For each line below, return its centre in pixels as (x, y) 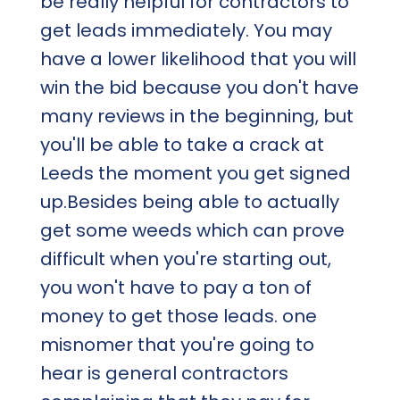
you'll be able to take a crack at (182, 144)
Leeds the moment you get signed (195, 173)
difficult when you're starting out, (185, 258)
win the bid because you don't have (199, 87)
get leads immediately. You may (186, 30)
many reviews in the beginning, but (196, 116)
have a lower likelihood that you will (198, 58)
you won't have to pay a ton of (175, 287)
